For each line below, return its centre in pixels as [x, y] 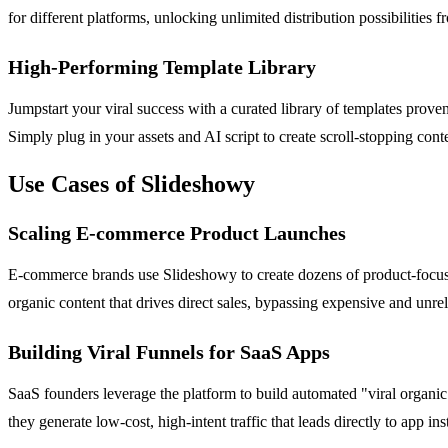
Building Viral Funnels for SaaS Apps [169, 351]
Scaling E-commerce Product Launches [177, 232]
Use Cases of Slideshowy [131, 183]
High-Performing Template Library [162, 66]
